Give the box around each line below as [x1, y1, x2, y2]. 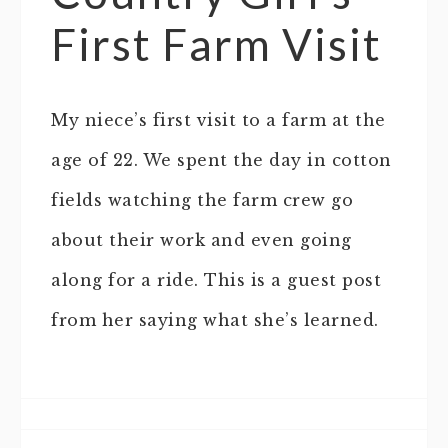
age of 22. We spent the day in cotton [51, 150, 392, 171]
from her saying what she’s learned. [51, 310, 379, 331]
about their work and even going [51, 230, 352, 251]
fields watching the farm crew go [51, 190, 353, 211]
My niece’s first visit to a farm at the [51, 110, 386, 131]
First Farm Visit [51, 18, 382, 71]
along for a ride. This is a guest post [51, 270, 381, 291]
